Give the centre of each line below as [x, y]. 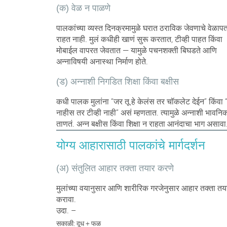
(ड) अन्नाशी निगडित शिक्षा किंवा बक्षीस [117, 81]
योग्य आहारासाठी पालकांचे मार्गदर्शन [130, 145]
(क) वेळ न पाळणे [83, 8]
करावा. [66, 199]
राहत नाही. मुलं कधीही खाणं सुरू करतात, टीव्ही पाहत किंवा [139, 39]
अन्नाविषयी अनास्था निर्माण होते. [102, 61]
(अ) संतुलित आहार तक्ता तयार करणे [115, 168]
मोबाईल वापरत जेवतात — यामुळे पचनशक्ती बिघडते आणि [136, 50]
